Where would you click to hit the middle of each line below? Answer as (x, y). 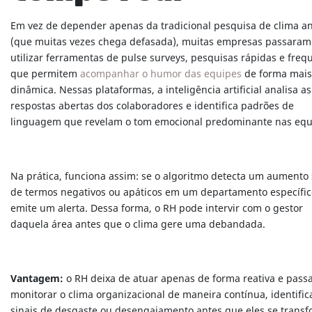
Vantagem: (37, 279)
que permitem (45, 75)
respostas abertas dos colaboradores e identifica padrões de (152, 107)
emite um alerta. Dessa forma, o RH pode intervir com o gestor (157, 209)
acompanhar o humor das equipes (161, 75)
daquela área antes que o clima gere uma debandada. (138, 225)
